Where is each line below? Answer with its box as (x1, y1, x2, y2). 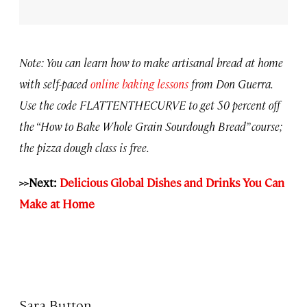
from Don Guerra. (188, 75, 272, 91)
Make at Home (19, 195, 95, 211)
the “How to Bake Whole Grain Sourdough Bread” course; (19, 118, 282, 134)
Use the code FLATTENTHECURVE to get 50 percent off (19, 97, 280, 112)
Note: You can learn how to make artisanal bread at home (19, 54, 283, 70)
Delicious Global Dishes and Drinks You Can (60, 174, 284, 190)
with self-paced (19, 75, 90, 91)
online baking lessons (90, 75, 188, 91)
